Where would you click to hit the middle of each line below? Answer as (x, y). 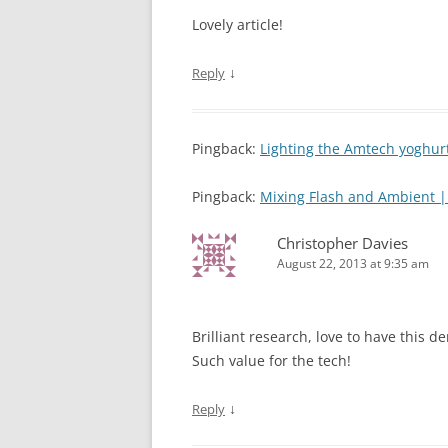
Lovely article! (237, 24)
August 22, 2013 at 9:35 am (353, 263)
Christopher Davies (342, 243)
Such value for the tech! (271, 360)
